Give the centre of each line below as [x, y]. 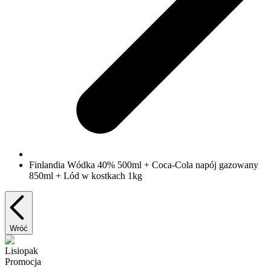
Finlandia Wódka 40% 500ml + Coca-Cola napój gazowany [144, 165]
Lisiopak [21, 251]
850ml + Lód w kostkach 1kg [86, 176]
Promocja [23, 262]
